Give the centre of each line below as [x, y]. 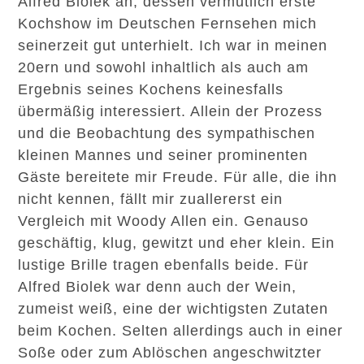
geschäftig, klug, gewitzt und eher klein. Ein [177, 243]
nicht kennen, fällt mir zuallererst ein [151, 199]
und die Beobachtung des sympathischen [167, 133]
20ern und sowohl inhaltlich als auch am [164, 67]
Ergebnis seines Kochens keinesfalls [151, 89]
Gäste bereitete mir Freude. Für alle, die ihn [178, 177]
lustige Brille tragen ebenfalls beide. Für [164, 265]
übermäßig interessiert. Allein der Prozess [171, 111]
